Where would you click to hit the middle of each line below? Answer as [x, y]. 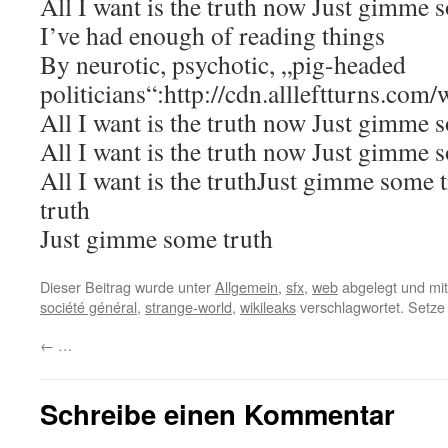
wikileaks [268, 306]
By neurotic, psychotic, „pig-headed [223, 64]
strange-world [188, 306]
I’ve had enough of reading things [212, 35]
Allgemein [246, 286]
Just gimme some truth [156, 238]
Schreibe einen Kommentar [217, 413]
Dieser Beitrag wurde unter [127, 286]
